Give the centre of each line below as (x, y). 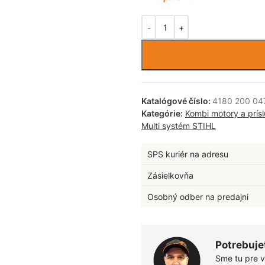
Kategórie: (162, 113)
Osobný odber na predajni (198, 197)
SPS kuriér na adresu (188, 154)
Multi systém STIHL (179, 126)
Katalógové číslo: (177, 101)
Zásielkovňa (170, 175)
